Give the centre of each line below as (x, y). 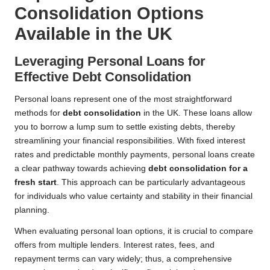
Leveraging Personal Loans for (110, 61)
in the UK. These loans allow (196, 113)
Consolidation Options (109, 14)
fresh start (36, 183)
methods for (39, 113)
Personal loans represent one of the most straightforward (123, 99)
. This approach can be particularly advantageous (151, 183)
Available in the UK (93, 34)
